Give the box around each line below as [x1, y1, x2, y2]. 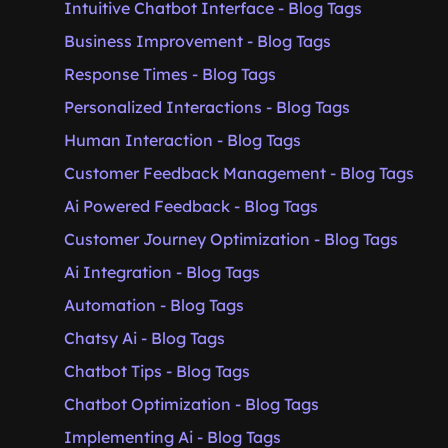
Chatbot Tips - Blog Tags [64, 361, 250, 381]
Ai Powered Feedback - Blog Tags [64, 196, 318, 216]
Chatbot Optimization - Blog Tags [64, 394, 319, 414]
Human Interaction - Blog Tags [64, 130, 301, 150]
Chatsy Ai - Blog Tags [64, 328, 225, 348]
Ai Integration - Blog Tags [64, 262, 260, 282]
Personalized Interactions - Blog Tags [64, 97, 350, 117]
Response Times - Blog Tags [64, 64, 276, 84]
